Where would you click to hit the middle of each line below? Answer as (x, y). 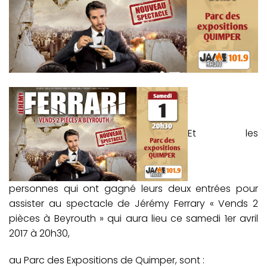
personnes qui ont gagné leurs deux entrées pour (133, 188)
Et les (223, 133)
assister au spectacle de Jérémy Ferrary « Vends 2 (133, 203)
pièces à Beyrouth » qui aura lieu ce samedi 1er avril (133, 218)
